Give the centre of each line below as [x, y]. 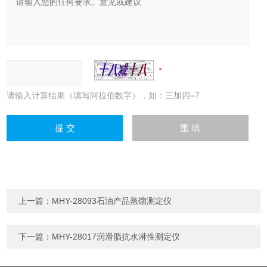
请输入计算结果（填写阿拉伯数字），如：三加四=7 [103, 96]
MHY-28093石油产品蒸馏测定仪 [112, 201]
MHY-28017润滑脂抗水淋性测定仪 [116, 237]
